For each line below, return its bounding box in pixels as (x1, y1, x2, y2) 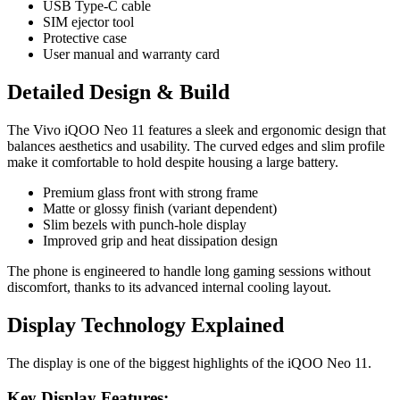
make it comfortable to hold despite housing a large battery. (7, 154, 338, 171)
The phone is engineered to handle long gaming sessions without (7, 263, 371, 279)
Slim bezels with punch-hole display (43, 217, 246, 233)
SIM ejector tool (43, 14, 134, 30)
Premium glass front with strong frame (43, 185, 258, 201)
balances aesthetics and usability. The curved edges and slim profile (7, 138, 385, 154)
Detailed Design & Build (7, 80, 229, 104)
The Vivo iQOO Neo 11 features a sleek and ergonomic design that (7, 122, 386, 138)
